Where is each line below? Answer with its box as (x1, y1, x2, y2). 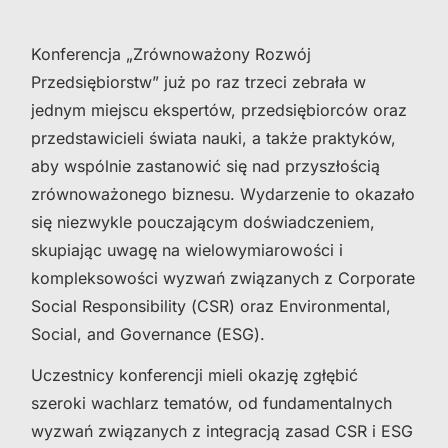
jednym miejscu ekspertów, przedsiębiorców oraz (31, 99, 407, 120)
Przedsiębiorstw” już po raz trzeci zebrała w (31, 71, 366, 92)
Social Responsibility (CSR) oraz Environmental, (31, 295, 391, 316)
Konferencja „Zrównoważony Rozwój (31, 43, 311, 64)
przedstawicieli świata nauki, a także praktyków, (31, 127, 396, 148)
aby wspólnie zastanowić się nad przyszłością (31, 155, 380, 176)
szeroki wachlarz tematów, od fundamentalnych (31, 392, 392, 413)
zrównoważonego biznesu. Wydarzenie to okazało (31, 183, 415, 204)
